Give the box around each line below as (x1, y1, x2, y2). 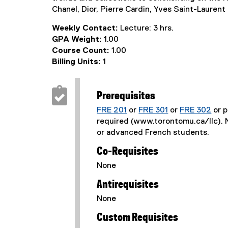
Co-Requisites (97, 147, 159, 157)
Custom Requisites (97, 213, 179, 223)
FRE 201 (97, 106, 127, 115)
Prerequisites (97, 91, 156, 101)
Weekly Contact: (52, 24, 120, 33)
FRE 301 (138, 106, 168, 115)
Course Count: (52, 47, 111, 55)
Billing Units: (52, 58, 103, 66)
